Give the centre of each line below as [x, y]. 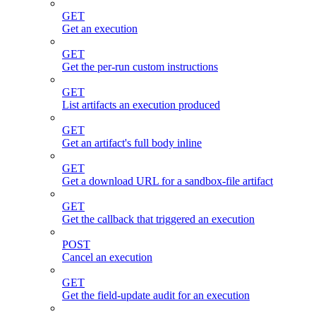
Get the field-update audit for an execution [156, 295]
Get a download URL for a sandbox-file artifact [168, 181]
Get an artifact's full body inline [132, 142]
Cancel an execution [107, 257]
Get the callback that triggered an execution [158, 219]
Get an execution [100, 28]
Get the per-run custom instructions [140, 66]
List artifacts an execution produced [141, 104]
